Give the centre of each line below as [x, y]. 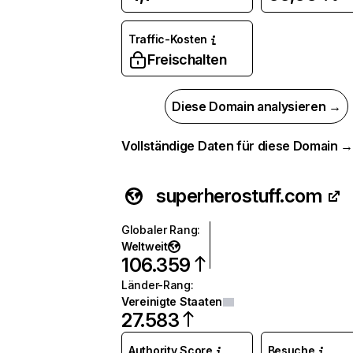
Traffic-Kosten [168, 39]
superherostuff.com [239, 196]
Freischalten [187, 59]
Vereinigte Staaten [172, 301]
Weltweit [145, 246]
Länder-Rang [156, 285]
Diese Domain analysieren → [256, 106]
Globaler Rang [160, 230]
